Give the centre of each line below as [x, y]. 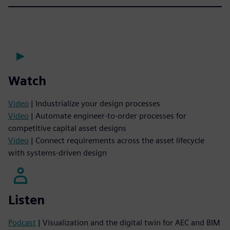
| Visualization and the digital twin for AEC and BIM [128, 222]
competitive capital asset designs [67, 128]
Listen [26, 200]
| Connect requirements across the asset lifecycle [117, 140]
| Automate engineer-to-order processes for [108, 116]
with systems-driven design [57, 152]
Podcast [22, 222]
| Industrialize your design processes [94, 103]
